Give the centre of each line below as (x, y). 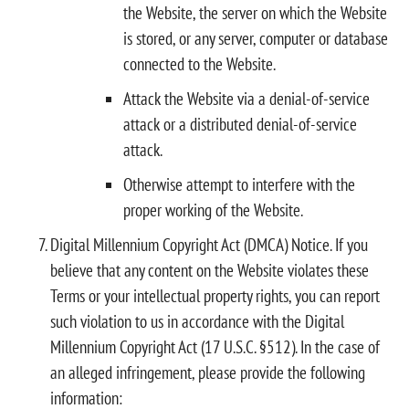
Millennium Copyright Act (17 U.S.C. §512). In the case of (215, 346)
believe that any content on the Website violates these (210, 270)
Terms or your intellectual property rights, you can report (215, 295)
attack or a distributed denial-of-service (240, 124)
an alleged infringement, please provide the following (208, 372)
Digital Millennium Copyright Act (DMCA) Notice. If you (209, 244)
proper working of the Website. (213, 210)
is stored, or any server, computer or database (256, 38)
